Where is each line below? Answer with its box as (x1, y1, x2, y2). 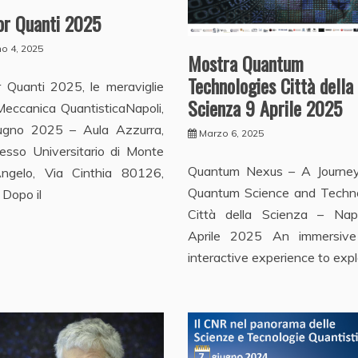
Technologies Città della (187, 71, 353, 101)
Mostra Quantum (187, 49, 304, 78)
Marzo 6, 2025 (198, 127, 264, 140)
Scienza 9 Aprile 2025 (187, 93, 342, 123)
